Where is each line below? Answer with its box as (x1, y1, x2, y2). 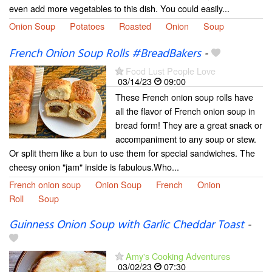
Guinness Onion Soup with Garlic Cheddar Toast (9, 216, 244, 234)
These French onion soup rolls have (115, 90, 253, 103)
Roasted (119, 19, 151, 32)
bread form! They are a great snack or (115, 118, 262, 131)
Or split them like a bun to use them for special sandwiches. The (9, 146, 255, 159)
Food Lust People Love (126, 64, 216, 77)
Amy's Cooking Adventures (126, 249, 230, 262)
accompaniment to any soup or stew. (115, 132, 256, 145)
